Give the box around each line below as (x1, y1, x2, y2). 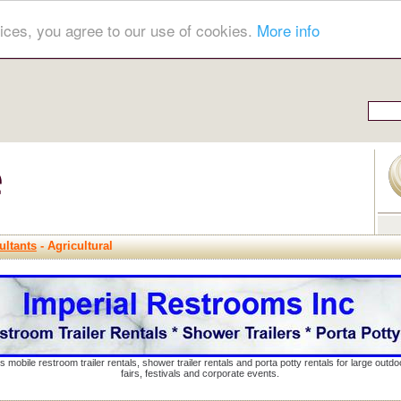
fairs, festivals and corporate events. (121, 368, 280, 379)
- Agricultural (36, 239, 113, 252)
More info (257, 18, 320, 41)
